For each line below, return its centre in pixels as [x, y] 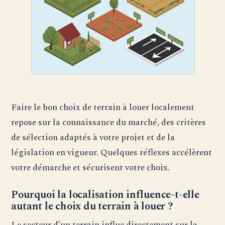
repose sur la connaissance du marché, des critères [109, 123]
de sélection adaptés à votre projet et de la [93, 138]
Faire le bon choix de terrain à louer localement [103, 107]
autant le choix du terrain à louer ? [92, 207]
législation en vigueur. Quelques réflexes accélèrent [112, 153]
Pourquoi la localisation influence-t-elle [105, 195]
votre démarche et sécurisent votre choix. [91, 168]
